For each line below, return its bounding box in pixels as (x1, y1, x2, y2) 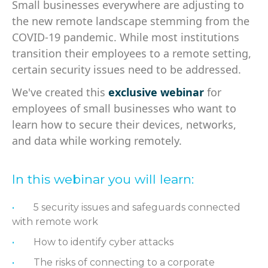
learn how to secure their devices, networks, (12, 117, 236, 132)
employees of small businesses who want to (12, 101, 236, 115)
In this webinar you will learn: (12, 172, 194, 187)
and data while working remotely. (12, 133, 185, 148)
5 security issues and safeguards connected (33, 202, 240, 213)
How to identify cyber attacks (33, 236, 173, 248)
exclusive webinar (108, 85, 204, 99)
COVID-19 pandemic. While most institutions (12, 30, 239, 44)
